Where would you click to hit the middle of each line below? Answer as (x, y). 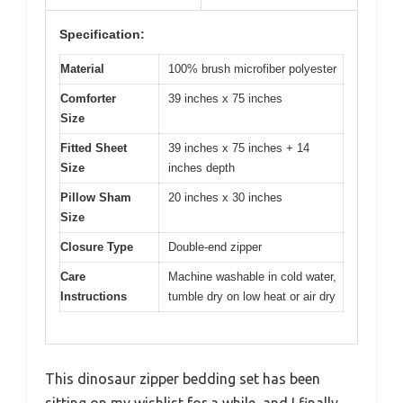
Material (82, 69)
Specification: (102, 35)
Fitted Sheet (94, 148)
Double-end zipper (215, 247)
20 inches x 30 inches (225, 198)
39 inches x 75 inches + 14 (239, 148)
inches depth (201, 168)
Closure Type (97, 247)
